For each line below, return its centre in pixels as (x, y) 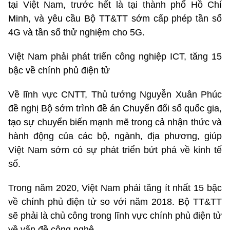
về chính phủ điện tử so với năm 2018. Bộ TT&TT (115, 202)
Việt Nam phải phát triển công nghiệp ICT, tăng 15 (115, 57)
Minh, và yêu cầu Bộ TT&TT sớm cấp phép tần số (115, 19)
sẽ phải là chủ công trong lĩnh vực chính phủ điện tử (115, 216)
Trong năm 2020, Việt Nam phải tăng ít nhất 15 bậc (115, 188)
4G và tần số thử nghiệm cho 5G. (76, 33)
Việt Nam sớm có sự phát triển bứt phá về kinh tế (115, 150)
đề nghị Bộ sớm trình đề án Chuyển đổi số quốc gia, (115, 109)
